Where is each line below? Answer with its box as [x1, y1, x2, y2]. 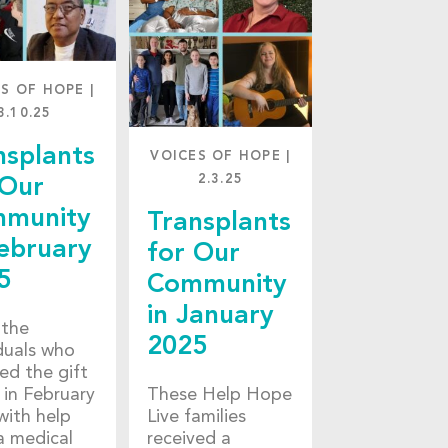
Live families [146, 408, 246, 427]
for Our [146, 240, 240, 267]
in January [146, 302, 274, 329]
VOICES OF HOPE [150, 149, 281, 163]
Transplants [146, 209, 291, 236]
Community [146, 271, 287, 298]
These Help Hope [146, 386, 292, 405]
